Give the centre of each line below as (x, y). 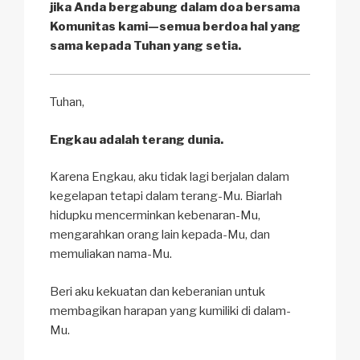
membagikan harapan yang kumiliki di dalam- (170, 311)
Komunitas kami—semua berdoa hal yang (175, 27)
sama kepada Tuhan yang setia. (145, 46)
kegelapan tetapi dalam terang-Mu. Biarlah (166, 196)
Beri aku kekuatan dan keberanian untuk (157, 291)
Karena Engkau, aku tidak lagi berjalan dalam (170, 177)
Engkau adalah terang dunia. (137, 139)
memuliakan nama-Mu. (111, 254)
